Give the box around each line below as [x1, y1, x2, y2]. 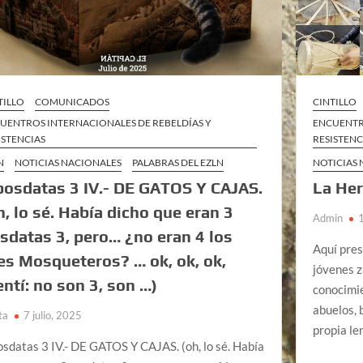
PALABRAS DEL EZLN [132, 156, 224, 169]
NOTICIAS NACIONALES [15, 156, 122, 169]
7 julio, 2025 [23, 308, 83, 322]
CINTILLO [313, 95, 357, 108]
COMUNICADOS [35, 95, 110, 108]
